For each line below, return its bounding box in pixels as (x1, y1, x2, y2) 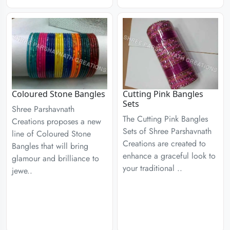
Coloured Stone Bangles (12, 88, 105, 100)
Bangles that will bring (12, 140, 88, 152)
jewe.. (12, 165, 32, 177)
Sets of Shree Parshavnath (123, 125, 212, 137)
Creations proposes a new (12, 116, 101, 127)
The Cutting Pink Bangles (123, 113, 208, 125)
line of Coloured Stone (12, 128, 91, 140)
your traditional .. (123, 162, 182, 174)
